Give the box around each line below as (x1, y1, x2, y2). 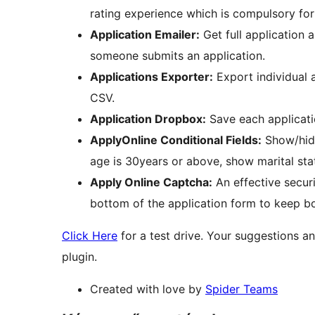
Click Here (62, 229, 117, 243)
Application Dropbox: (90, 112, 206, 127)
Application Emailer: (90, 27, 200, 42)
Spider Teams (205, 282, 278, 297)
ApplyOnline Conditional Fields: (90, 133, 262, 148)
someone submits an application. (90, 49, 265, 63)
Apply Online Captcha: (90, 175, 212, 190)
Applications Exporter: (90, 70, 213, 84)
